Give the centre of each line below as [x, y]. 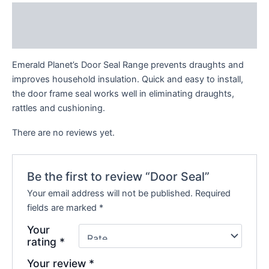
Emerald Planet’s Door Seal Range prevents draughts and [128, 65]
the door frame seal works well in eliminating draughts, [123, 93]
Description [37, 14]
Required [213, 194]
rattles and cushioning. [59, 108]
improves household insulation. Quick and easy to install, [128, 79]
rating [44, 242]
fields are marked [63, 208]
